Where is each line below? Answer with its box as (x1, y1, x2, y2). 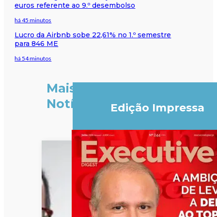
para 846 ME (15, 39, 59, 48)
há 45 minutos (15, 16, 52, 24)
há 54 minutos (15, 54, 52, 62)
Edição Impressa (110, 101, 204, 115)
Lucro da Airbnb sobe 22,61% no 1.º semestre (15, 30, 171, 39)
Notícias (46, 96, 99, 111)
